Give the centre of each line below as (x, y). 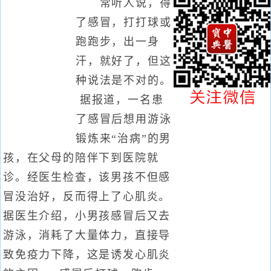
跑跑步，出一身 (118, 42)
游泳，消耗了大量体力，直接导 (87, 235)
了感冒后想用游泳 (124, 119)
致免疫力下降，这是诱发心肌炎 (87, 255)
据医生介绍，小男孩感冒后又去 (87, 216)
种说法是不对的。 (124, 80)
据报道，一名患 (120, 100)
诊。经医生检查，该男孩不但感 (87, 177)
